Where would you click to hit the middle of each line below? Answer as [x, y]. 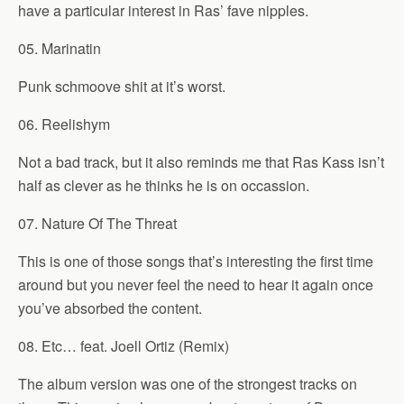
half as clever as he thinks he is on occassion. [164, 185]
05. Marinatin [60, 48]
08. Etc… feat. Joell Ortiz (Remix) [124, 346]
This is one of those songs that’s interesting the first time [196, 261]
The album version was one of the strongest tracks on [188, 384]
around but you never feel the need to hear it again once [196, 285]
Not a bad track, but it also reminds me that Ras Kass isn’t [201, 162]
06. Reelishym [64, 124]
